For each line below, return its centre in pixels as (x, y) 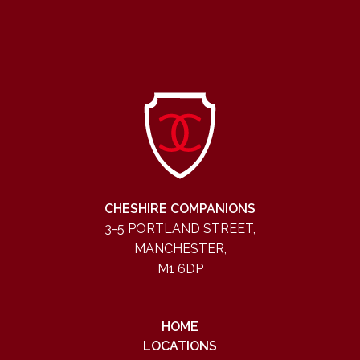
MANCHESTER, (180, 249)
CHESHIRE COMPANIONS (180, 209)
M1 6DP (180, 269)
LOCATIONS (180, 346)
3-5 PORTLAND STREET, (180, 229)
